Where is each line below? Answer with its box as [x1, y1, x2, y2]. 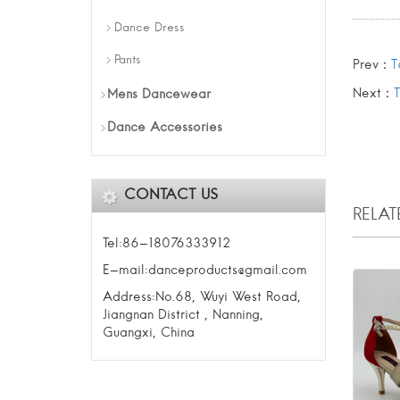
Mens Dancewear [107, 88, 211, 101]
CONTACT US [124, 188, 218, 203]
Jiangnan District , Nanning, [103, 309, 263, 321]
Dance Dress [114, 22, 185, 34]
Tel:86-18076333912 [103, 237, 230, 250]
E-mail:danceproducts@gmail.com [103, 264, 307, 277]
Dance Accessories [107, 121, 222, 134]
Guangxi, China [103, 327, 195, 339]
